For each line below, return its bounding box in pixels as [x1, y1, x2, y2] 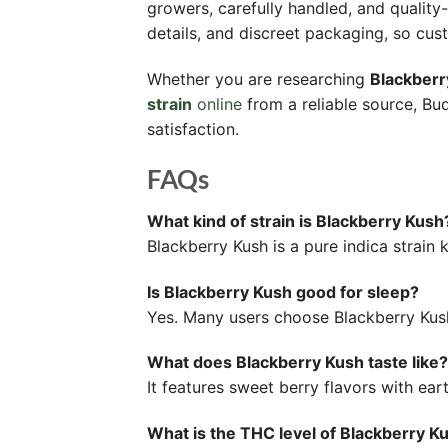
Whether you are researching [147, 69, 370, 90]
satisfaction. [147, 119, 239, 140]
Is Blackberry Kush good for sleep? [147, 281, 419, 302]
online [192, 94, 242, 115]
